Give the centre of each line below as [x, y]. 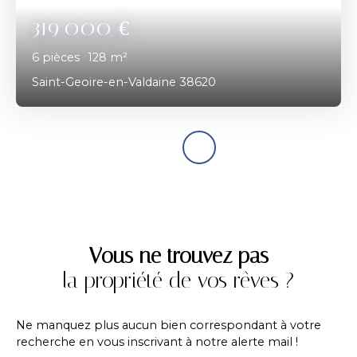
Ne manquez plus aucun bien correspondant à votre [169, 325]
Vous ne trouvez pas [178, 255]
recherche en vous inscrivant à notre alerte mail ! [157, 341]
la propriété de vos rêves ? [178, 280]
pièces [61, 57]
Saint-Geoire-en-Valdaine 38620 [124, 82]
